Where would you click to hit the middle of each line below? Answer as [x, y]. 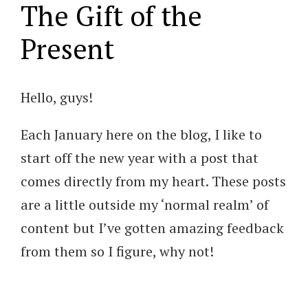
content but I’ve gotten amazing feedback [152, 228]
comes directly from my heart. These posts [153, 181]
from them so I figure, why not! [117, 251]
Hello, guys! [57, 97]
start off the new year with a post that [140, 157]
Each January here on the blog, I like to [141, 134]
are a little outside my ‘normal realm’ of [145, 204]
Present [67, 48]
